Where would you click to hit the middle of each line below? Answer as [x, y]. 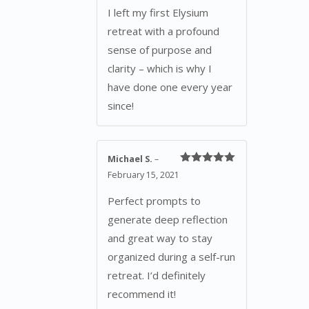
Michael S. [131, 159]
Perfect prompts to [154, 200]
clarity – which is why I [160, 69]
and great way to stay [160, 238]
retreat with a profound [163, 31]
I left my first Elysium [158, 13]
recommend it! [142, 293]
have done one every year [170, 87]
